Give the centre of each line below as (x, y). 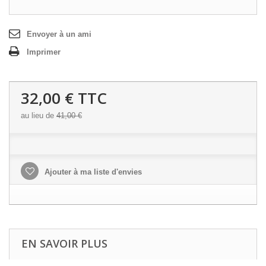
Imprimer (44, 52)
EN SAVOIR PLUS (64, 243)
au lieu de (39, 115)
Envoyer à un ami (59, 34)
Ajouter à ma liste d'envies (92, 172)
